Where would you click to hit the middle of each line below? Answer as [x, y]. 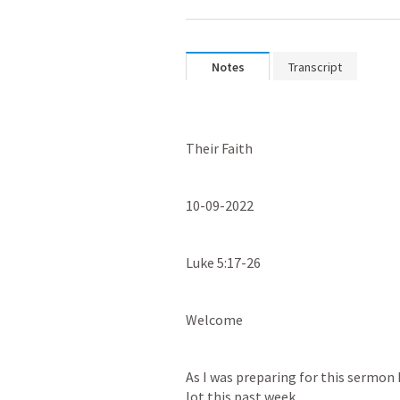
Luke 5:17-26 [223, 262]
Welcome [214, 320]
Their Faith [219, 148]
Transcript [315, 67]
